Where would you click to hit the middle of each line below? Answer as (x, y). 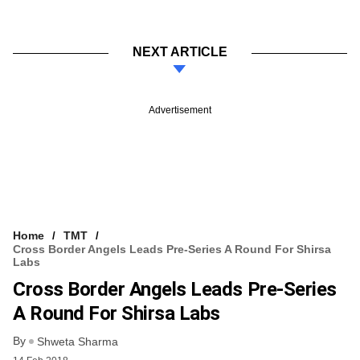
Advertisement (180, 110)
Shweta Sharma (78, 342)
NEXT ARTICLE (180, 51)
